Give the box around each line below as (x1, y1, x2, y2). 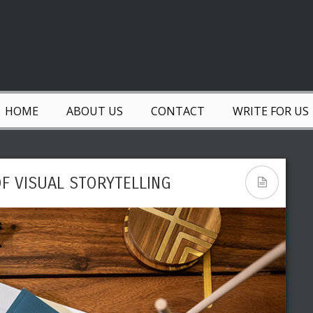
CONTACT (150, 103, 205, 119)
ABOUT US (66, 103, 123, 119)
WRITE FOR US (232, 103, 309, 119)
